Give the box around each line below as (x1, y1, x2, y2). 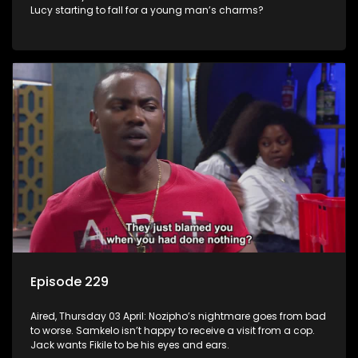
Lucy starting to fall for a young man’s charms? (30, 2, 264, 17)
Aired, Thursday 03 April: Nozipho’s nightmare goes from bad (30, 308, 326, 323)
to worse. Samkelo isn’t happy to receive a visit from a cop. (30, 323, 315, 337)
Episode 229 (30, 272, 109, 291)
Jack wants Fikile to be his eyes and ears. (30, 337, 229, 352)
